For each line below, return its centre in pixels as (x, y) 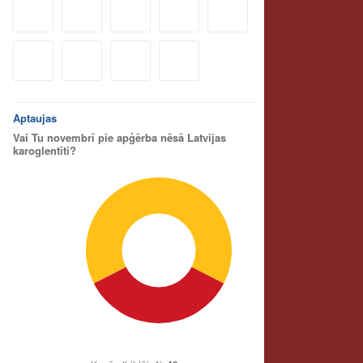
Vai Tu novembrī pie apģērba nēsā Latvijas (120, 137)
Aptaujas (35, 118)
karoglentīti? (45, 150)
